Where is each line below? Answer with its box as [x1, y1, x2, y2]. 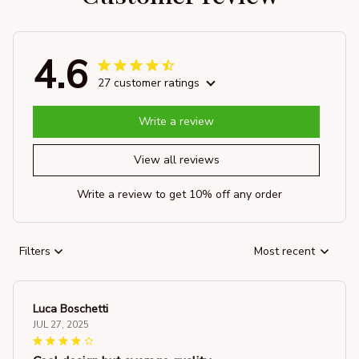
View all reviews [133, 152, 220, 168]
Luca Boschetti [33, 301, 108, 317]
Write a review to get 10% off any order [77, 186, 282, 202]
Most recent [254, 244, 315, 260]
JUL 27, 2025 [33, 317, 89, 331]
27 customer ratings [98, 75, 200, 91]
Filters [19, 244, 50, 260]
